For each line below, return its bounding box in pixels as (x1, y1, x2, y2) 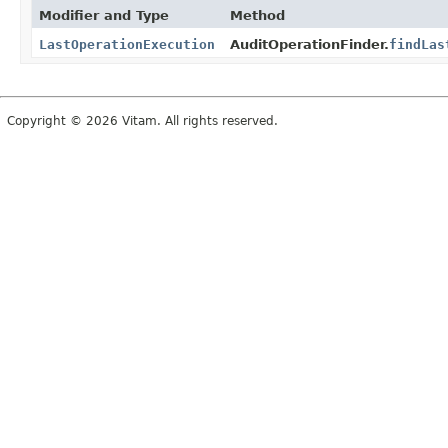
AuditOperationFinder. (229, 36, 389, 52)
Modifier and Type (39, 7, 169, 23)
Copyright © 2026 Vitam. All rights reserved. (7, 113, 278, 128)
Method (229, 7, 285, 23)
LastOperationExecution (39, 36, 215, 52)
